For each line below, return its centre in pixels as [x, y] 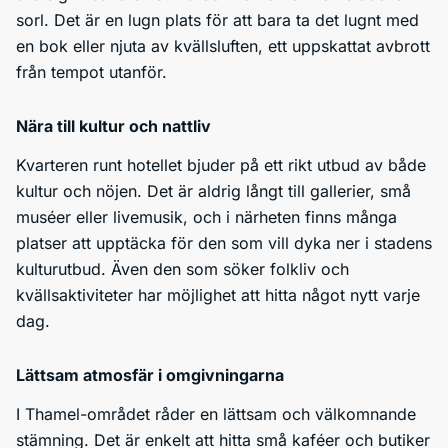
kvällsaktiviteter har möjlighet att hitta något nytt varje [218, 295]
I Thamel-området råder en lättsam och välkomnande [216, 414]
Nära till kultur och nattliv [113, 126]
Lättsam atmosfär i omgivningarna [150, 375]
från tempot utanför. [91, 72]
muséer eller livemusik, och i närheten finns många [206, 217]
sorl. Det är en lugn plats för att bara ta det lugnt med [217, 20]
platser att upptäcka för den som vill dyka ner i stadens [224, 243]
